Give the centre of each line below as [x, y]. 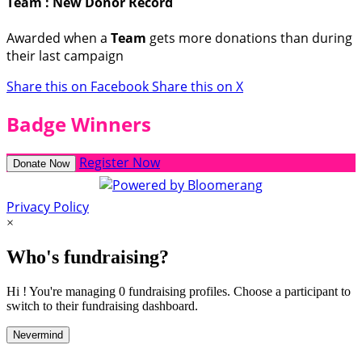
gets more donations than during [249, 38]
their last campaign [65, 55]
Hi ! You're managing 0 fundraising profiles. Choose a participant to [179, 292]
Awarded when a [59, 38]
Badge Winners [79, 124]
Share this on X [198, 86]
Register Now [120, 163]
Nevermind [38, 335]
